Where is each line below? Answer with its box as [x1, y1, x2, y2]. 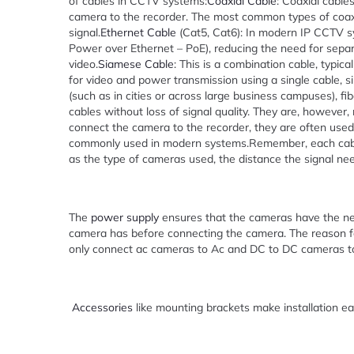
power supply [88, 210, 162, 224]
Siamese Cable [98, 57, 174, 71]
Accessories [72, 300, 133, 314]
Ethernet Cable [100, 25, 179, 40]
